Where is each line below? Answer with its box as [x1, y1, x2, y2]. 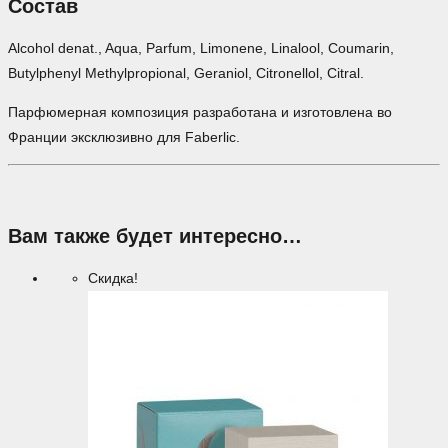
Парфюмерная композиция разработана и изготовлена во [8, 104, 392, 121]
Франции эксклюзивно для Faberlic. [8, 129, 240, 146]
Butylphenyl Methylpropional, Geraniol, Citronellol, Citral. [8, 65, 364, 82]
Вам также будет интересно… [8, 224, 302, 247]
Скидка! [88, 270, 138, 287]
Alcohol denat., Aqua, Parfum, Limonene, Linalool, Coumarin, [8, 40, 394, 57]
